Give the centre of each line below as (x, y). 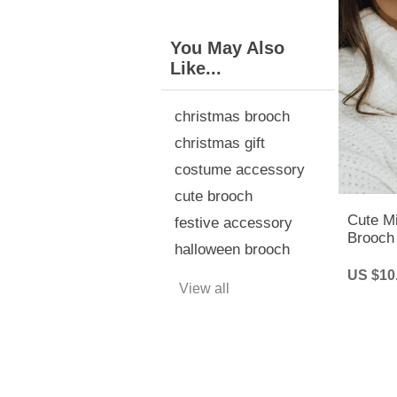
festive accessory (234, 222)
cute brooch (214, 196)
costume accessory (240, 169)
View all (204, 288)
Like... (196, 68)
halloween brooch (232, 249)
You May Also (227, 47)
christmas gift (220, 143)
